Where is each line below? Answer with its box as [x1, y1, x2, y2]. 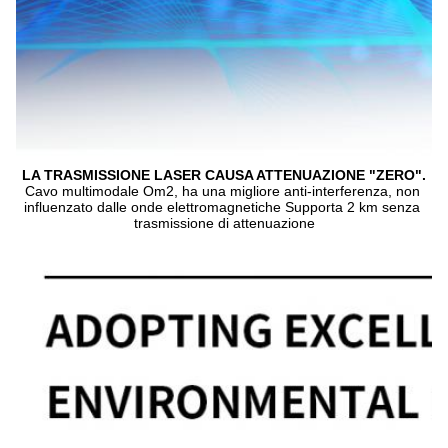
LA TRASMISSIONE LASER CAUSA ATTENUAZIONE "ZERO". [22, 167, 426, 184]
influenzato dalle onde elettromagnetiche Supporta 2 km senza [24, 199, 420, 216]
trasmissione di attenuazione [133, 215, 315, 232]
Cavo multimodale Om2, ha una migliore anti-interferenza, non [24, 183, 420, 200]
